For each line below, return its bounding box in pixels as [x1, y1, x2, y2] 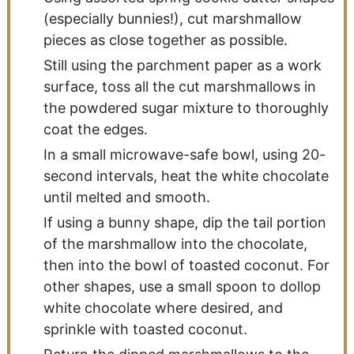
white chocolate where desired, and [43, 299, 283, 316]
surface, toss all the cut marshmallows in [43, 77, 316, 95]
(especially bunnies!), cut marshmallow [43, 9, 302, 27]
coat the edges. [43, 120, 148, 137]
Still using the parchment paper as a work [43, 56, 322, 73]
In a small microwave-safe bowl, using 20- [43, 145, 326, 163]
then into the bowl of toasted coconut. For [43, 256, 330, 273]
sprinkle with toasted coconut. [43, 320, 247, 337]
